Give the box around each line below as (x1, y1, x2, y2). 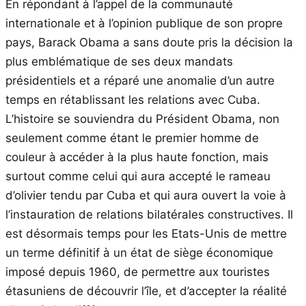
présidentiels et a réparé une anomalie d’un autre (5, 73, 275, 87)
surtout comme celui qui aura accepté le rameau (5, 169, 270, 183)
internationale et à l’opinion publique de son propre (5, 16, 283, 30)
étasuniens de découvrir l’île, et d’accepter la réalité (5, 283, 287, 298)
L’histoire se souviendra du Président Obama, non (5, 111, 279, 126)
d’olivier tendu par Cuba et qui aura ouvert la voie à (5, 188, 286, 202)
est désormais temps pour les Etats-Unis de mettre (5, 226, 287, 240)
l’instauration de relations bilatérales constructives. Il (5, 207, 293, 221)
